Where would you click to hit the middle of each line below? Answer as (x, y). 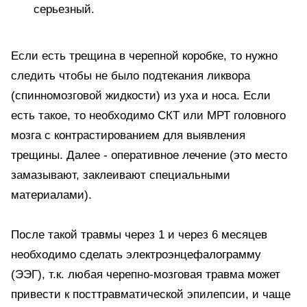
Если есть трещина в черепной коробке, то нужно (144, 56)
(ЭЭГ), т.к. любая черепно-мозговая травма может (146, 274)
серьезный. (64, 9)
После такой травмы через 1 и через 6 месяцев (139, 235)
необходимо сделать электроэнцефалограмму (136, 255)
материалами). (51, 195)
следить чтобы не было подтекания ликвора (131, 76)
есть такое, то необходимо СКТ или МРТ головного (148, 115)
